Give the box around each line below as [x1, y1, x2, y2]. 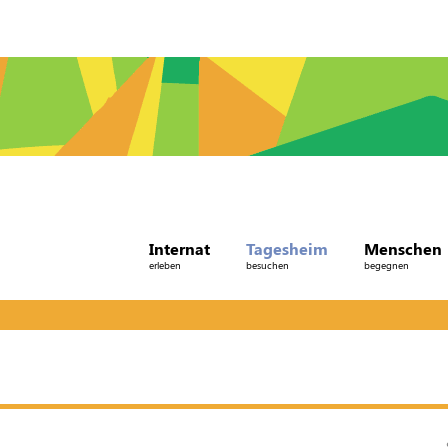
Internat [148, 237, 210, 259]
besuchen [245, 257, 289, 272]
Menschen [363, 237, 442, 259]
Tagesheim [245, 237, 328, 259]
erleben [148, 257, 181, 272]
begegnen [363, 257, 409, 272]
